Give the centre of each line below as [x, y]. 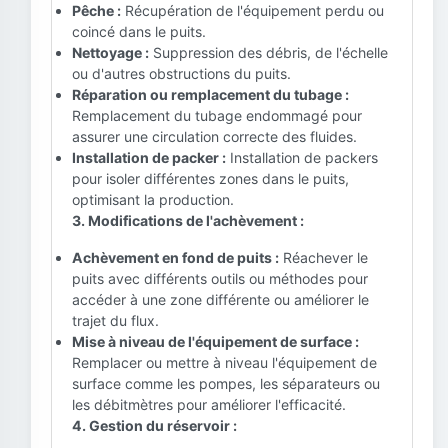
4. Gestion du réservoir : [154, 425]
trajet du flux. [115, 320]
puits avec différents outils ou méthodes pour [220, 278]
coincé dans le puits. [139, 31]
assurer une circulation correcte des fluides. [214, 136]
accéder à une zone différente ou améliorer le [220, 299]
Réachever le [323, 257]
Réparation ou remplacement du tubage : [210, 94]
